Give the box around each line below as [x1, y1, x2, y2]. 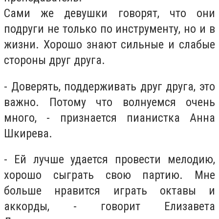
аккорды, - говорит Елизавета [4, 199, 215, 214]
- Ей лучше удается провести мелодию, [4, 153, 215, 167]
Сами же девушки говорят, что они [4, 6, 215, 21]
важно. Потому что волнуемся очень [4, 95, 215, 109]
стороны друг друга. [4, 53, 105, 67]
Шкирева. [4, 126, 52, 140]
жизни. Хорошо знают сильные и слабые [4, 38, 215, 52]
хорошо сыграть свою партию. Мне [4, 168, 215, 182]
